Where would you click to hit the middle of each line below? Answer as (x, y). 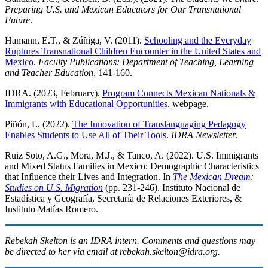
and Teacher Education (49, 73)
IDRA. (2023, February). (54, 93)
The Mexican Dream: (213, 177)
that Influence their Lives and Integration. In (89, 177)
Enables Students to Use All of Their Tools (86, 135)
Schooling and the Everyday (198, 41)
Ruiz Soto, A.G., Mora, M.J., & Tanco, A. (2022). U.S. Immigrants (132, 156)
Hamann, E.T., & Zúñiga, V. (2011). (74, 41)
